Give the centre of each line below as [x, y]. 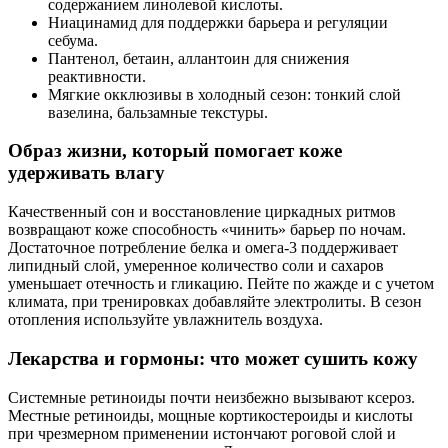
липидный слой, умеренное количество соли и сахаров [196, 266]
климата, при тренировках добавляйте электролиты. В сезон [215, 302]
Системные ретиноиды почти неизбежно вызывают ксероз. [211, 397]
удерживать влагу [86, 173]
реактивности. [97, 76]
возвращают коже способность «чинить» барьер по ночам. [207, 230]
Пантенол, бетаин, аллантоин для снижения [198, 58]
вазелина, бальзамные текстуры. [158, 112]
